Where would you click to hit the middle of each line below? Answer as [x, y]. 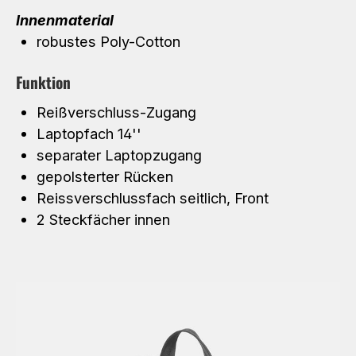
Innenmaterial [65, 20]
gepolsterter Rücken [104, 176]
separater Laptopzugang [119, 155]
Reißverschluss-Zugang [116, 112]
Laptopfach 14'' [89, 133]
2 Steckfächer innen [103, 219]
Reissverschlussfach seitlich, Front [152, 197]
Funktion [43, 82]
